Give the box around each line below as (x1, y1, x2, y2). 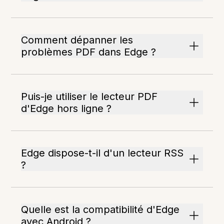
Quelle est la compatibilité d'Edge (21, 203, 180, 216)
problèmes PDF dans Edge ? (21, 46, 156, 58)
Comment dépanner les (21, 34, 133, 46)
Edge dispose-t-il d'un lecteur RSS (21, 147, 184, 159)
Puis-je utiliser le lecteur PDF (21, 90, 158, 103)
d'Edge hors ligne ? (21, 102, 112, 115)
